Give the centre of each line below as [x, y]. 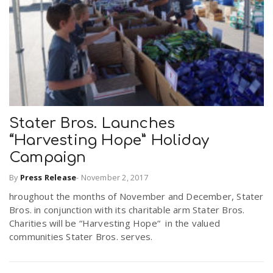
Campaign [48, 158]
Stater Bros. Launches [92, 124]
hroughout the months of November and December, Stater [136, 196]
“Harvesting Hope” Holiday [109, 141]
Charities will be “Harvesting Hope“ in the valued [115, 223]
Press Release [48, 177]
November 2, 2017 [114, 177]
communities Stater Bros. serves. [81, 236]
